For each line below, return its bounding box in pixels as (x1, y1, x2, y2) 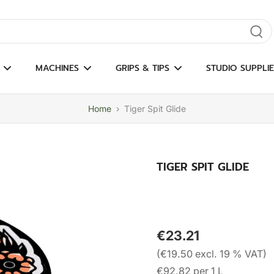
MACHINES (35, 62, 79, 75)
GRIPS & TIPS (115, 62, 169, 75)
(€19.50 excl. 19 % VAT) (157, 248, 267, 260)
